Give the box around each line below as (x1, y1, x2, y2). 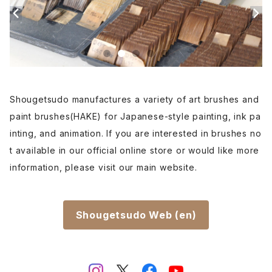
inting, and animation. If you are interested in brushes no (10, 127, 262, 138)
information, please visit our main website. (10, 161, 197, 172)
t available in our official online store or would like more (10, 144, 260, 155)
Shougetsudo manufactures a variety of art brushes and (10, 93, 259, 104)
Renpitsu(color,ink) (10, 5, 95, 16)
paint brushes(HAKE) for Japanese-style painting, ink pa (10, 110, 261, 121)
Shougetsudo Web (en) (75, 208, 197, 221)
